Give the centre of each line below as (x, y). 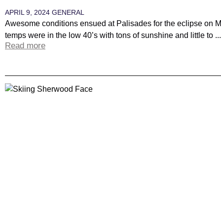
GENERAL (68, 13)
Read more (25, 46)
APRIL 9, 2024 (28, 13)
